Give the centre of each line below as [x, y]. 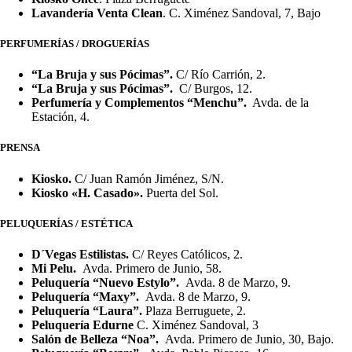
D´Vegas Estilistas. [82, 254]
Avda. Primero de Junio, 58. [150, 268]
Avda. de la [279, 103]
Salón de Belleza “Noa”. [97, 339]
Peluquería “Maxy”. [87, 296]
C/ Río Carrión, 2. [221, 75]
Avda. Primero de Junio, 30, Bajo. [248, 339]
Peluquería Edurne [84, 324]
